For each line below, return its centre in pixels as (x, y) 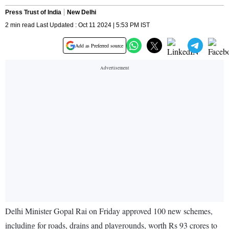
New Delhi (82, 13)
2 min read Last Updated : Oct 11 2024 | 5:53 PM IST (77, 25)
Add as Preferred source (99, 46)
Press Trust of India (33, 13)
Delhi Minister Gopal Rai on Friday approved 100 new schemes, (109, 211)
